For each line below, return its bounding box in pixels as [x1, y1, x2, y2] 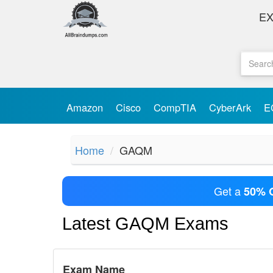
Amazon [66, 100, 106, 115]
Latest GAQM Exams [62, 214, 229, 234]
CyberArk [209, 100, 254, 115]
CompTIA [154, 100, 199, 115]
